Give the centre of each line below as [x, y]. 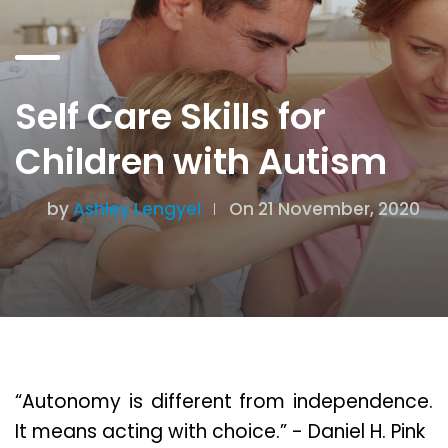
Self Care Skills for [170, 117]
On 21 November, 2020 [324, 209]
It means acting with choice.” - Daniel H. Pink [220, 432]
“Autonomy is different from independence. [224, 402]
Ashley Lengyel [137, 209]
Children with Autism [201, 162]
